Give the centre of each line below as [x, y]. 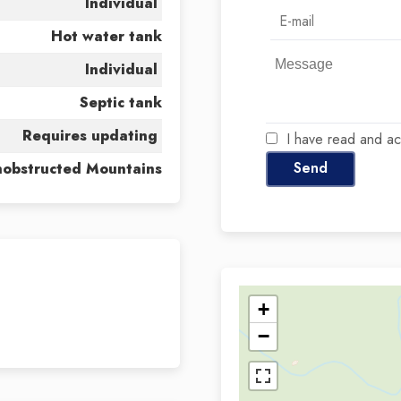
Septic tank [120, 102]
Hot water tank [106, 36]
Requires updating [90, 136]
